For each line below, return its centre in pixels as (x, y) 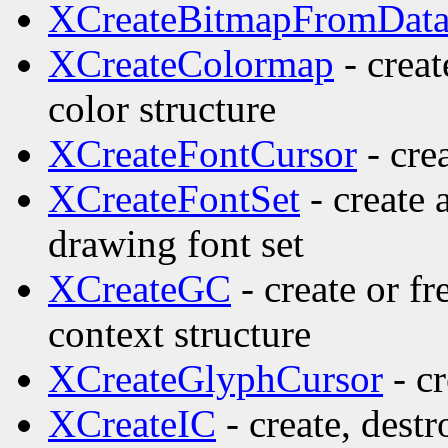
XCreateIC (132, 424)
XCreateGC (139, 289)
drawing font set (176, 244)
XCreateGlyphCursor (215, 379)
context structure (179, 334)
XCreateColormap (191, 64)
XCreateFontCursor (202, 154)
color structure (162, 109)
